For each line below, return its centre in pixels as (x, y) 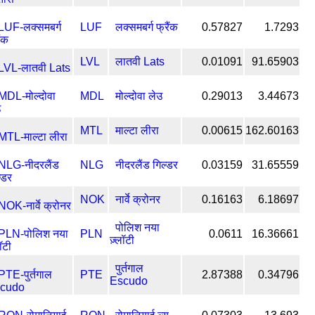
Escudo (129, 281)
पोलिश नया (137, 227)
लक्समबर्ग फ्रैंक (147, 27)
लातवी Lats (140, 61)
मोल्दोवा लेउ (139, 96)
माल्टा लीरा (137, 130)
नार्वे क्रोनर (138, 199)
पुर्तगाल (129, 268)
